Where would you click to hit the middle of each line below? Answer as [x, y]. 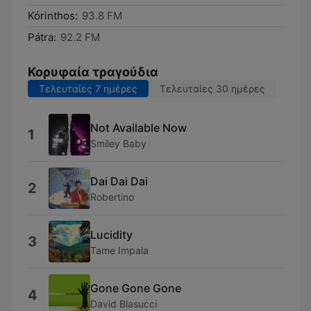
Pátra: [42, 37]
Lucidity [111, 234]
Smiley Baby [118, 143]
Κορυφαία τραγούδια [93, 72]
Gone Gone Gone [136, 288]
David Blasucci [124, 303]
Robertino [112, 196]
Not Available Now [138, 127]
